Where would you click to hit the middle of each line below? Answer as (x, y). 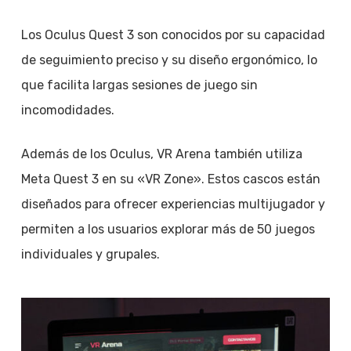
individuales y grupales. (90, 254)
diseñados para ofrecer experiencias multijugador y (173, 204)
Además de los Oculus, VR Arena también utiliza (161, 154)
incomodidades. (67, 110)
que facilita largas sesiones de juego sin (139, 85)
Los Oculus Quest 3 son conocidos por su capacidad (173, 34)
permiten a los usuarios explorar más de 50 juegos (168, 229)
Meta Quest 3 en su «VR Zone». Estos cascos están (170, 179)
